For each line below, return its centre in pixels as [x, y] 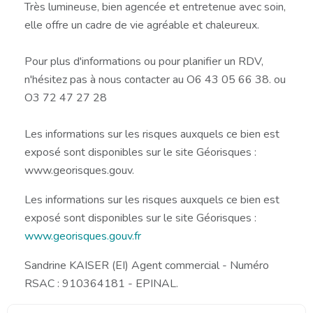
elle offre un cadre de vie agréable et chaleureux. [142, 25]
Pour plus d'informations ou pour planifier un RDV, [144, 61]
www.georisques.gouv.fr [83, 236]
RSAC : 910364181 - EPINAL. [101, 283]
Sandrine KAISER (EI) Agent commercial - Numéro [147, 265]
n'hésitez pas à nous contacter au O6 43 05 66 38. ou [155, 79]
